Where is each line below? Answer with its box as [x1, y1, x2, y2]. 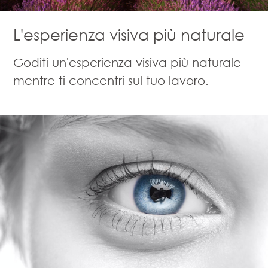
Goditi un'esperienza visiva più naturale [13, 54, 242, 69]
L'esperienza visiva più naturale [13, 25, 245, 44]
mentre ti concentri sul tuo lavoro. [13, 72, 209, 87]
